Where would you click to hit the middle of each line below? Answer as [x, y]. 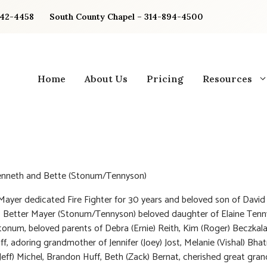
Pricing [165, 78]
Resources [227, 78]
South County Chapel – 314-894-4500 [126, 17]
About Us [106, 78]
